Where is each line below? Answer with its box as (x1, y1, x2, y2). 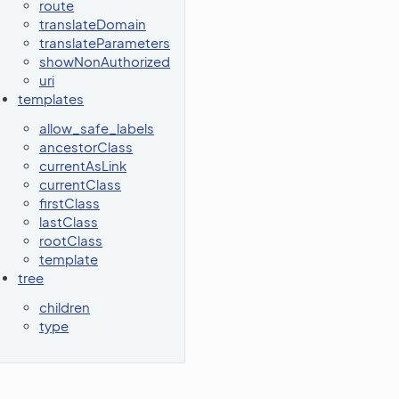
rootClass (39, 232, 102, 248)
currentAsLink (39, 157, 126, 174)
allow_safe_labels (39, 119, 154, 136)
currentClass (39, 175, 121, 192)
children (39, 298, 90, 315)
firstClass (39, 194, 100, 211)
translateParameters (39, 34, 170, 51)
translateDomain (39, 15, 146, 32)
